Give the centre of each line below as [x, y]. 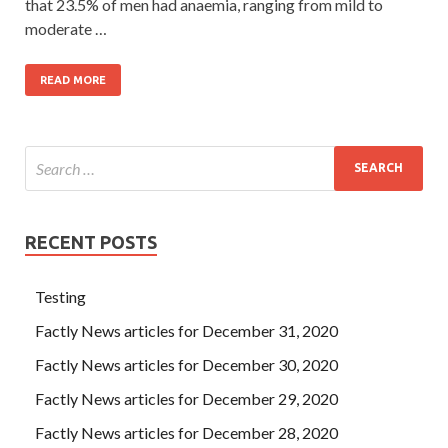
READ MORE [73, 79]
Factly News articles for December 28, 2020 [186, 432]
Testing [60, 296]
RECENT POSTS [91, 241]
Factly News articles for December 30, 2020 [186, 364]
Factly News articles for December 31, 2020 [186, 330]
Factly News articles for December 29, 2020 [186, 398]
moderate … [66, 28]
